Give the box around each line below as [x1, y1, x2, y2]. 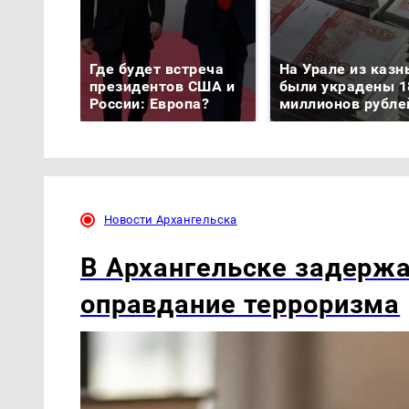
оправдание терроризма [80, 288, 401, 320]
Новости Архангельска [104, 212, 237, 226]
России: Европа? [89, 94, 210, 112]
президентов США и [89, 77, 236, 95]
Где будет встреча [89, 59, 225, 78]
